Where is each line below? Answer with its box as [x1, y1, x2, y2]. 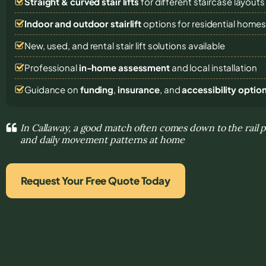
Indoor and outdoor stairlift [24, 17, 142, 29]
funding [80, 83, 114, 95]
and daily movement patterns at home [20, 133, 185, 145]
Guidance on [24, 83, 80, 95]
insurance [117, 83, 160, 95]
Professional [24, 61, 79, 73]
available [188, 39, 225, 51]
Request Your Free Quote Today [21, 173, 171, 187]
